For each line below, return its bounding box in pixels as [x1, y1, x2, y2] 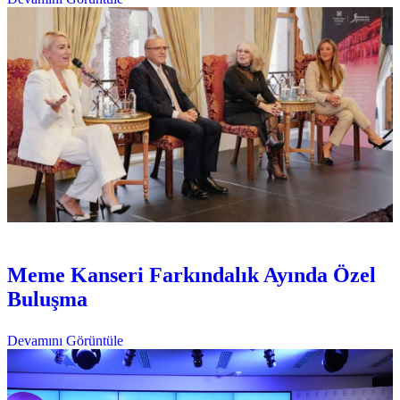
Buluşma [7, 287, 87, 312]
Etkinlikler [7, 226, 66, 242]
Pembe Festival [66, 226, 152, 242]
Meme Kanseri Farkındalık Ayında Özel [7, 263, 376, 287]
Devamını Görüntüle [7, 333, 123, 349]
